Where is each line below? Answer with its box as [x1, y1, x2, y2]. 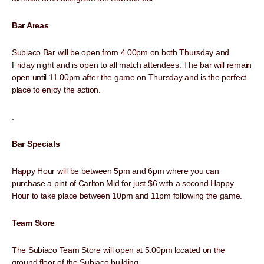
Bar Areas [12, 21, 49, 31]
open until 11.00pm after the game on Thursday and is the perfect [12, 72, 247, 82]
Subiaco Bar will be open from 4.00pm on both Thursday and [12, 48, 230, 58]
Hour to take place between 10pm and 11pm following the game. [12, 191, 243, 201]
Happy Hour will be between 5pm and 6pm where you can [12, 166, 219, 176]
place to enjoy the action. [12, 85, 101, 95]
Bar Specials [12, 139, 60, 149]
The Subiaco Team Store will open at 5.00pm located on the [12, 245, 226, 255]
